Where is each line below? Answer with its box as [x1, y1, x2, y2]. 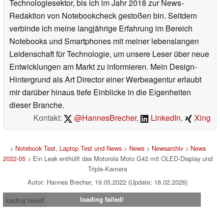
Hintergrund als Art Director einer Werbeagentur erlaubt [9, 74, 201, 85]
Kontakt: [33, 112, 64, 124]
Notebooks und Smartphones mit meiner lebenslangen [9, 35, 199, 47]
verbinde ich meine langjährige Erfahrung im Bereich [9, 23, 192, 34]
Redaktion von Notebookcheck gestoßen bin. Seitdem [9, 10, 197, 22]
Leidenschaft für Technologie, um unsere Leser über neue [9, 48, 209, 60]
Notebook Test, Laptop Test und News [15, 143, 122, 153]
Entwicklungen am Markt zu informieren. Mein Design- [9, 61, 197, 73]
